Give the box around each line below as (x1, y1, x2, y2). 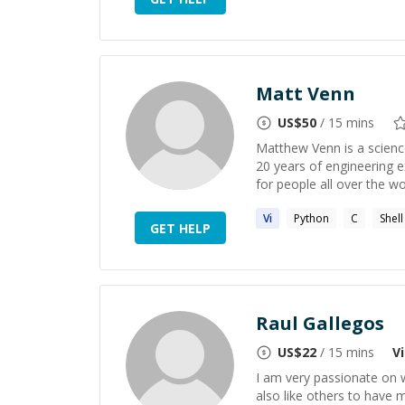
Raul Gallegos (256, 311, 384, 335)
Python (294, 211, 329, 226)
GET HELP (149, 219, 211, 237)
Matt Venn (256, 81, 355, 106)
